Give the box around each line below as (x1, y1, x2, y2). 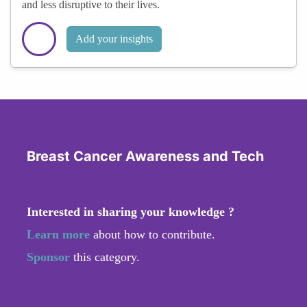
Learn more (27, 227, 90, 241)
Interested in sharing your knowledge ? (27, 204, 234, 219)
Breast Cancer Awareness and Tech (27, 147, 264, 164)
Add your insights (75, 32, 153, 45)
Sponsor (27, 249, 73, 264)
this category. (73, 249, 140, 264)
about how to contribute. (90, 227, 215, 241)
